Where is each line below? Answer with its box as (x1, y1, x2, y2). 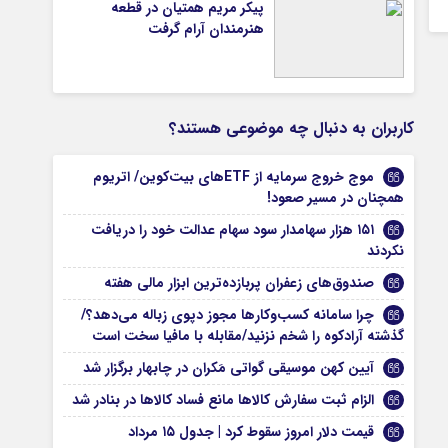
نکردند (367, 240, 405, 262)
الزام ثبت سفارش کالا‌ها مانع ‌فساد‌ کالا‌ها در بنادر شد (72, 389, 375, 411)
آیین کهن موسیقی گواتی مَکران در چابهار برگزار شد (83, 357, 375, 379)
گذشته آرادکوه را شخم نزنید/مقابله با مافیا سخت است (92, 325, 405, 347)
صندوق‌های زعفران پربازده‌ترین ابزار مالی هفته (104, 272, 375, 294)
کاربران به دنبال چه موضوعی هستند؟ (169, 116, 415, 141)
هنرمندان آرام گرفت (148, 18, 265, 40)
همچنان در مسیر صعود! (267, 187, 405, 209)
